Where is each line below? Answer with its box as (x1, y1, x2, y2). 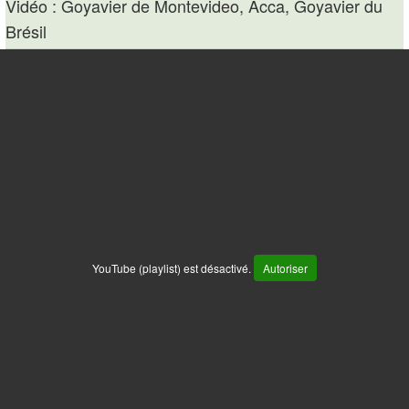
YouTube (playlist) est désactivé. (92, 260, 254, 276)
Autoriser (263, 260, 308, 276)
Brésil (5, 19, 47, 43)
